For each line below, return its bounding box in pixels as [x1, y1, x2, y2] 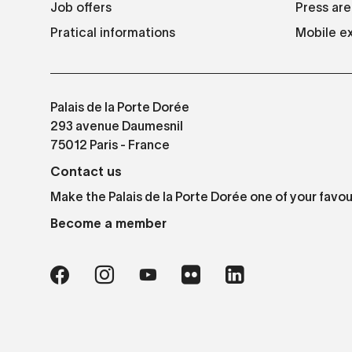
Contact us [50, 164, 122, 179]
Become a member [50, 216, 167, 231]
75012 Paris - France [50, 141, 170, 152]
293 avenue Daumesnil [50, 122, 183, 134]
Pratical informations [50, 25, 175, 40]
